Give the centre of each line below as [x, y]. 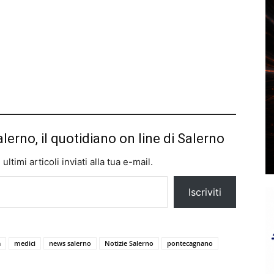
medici [25, 243]
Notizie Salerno [129, 243]
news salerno [70, 243]
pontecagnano [190, 243]
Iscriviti [205, 192]
